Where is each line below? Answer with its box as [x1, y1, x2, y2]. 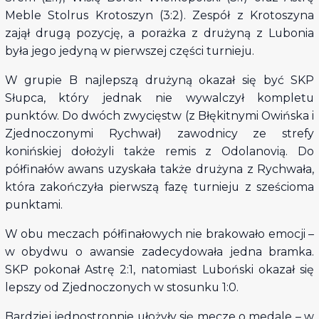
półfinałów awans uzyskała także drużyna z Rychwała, [4, 162, 315, 176]
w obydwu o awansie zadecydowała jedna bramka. [4, 244, 315, 258]
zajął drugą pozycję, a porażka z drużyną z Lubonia [4, 26, 315, 41]
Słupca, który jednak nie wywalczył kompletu [4, 90, 315, 105]
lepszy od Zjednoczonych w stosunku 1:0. [4, 280, 239, 294]
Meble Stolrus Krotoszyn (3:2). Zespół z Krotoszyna [4, 9, 315, 23]
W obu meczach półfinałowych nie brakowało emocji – [4, 226, 315, 241]
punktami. [4, 197, 63, 211]
